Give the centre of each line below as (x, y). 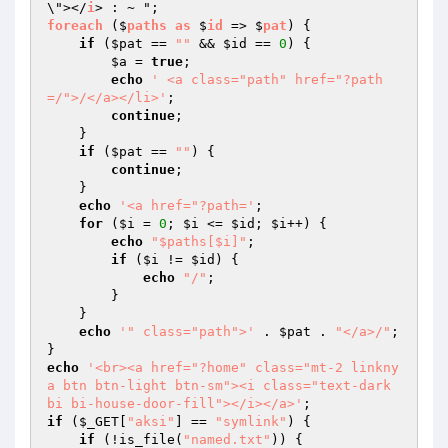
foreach (75, 25)
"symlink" (251, 421)
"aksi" (151, 421)
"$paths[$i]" (199, 241)
